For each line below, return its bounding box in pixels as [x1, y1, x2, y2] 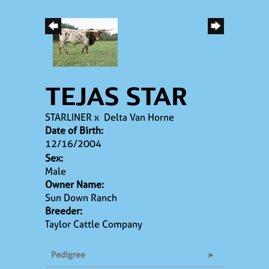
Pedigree [51, 248, 85, 260]
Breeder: [45, 204, 82, 217]
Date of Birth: [45, 123, 103, 137]
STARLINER [45, 110, 92, 124]
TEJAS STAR [45, 80, 187, 114]
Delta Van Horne [104, 110, 174, 124]
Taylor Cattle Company [45, 217, 142, 231]
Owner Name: [45, 177, 104, 191]
